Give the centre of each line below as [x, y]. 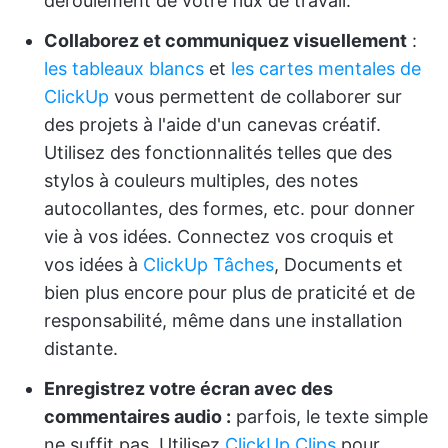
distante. [81, 349]
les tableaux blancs [124, 69]
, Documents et [338, 265]
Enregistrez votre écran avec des [188, 389]
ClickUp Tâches [208, 265]
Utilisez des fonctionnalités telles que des [218, 153]
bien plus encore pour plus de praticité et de [229, 293]
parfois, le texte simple [329, 417]
